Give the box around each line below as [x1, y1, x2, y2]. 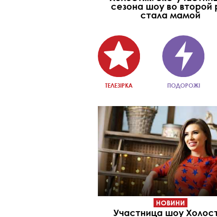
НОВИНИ [156, 198, 185, 207]
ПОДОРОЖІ [167, 81, 200, 90]
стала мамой [140, 9, 201, 20]
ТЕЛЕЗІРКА [105, 81, 133, 90]
